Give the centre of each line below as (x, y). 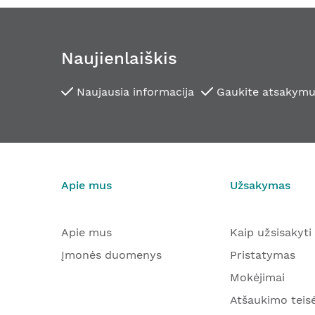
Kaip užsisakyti (271, 232)
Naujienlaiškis (119, 58)
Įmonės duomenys (111, 255)
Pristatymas (263, 255)
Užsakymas (260, 185)
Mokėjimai (257, 277)
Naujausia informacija (134, 91)
